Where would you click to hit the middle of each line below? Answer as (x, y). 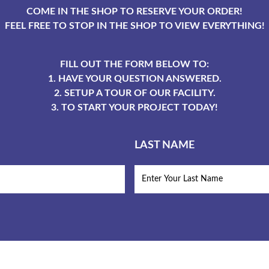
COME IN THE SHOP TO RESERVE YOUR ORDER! (134, 11)
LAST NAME (165, 145)
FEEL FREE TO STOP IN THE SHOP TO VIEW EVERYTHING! (134, 26)
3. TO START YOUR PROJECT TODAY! (134, 107)
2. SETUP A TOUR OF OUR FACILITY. (134, 93)
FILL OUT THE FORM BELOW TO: (134, 64)
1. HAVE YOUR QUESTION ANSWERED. (134, 78)
